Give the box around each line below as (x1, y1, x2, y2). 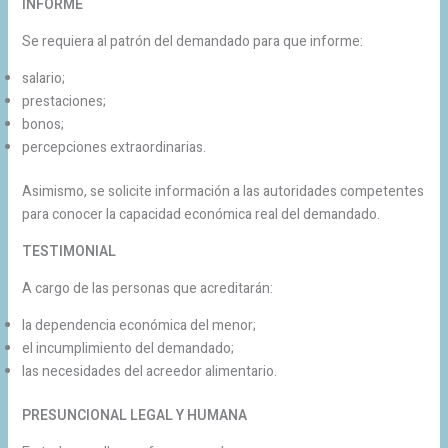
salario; (21, 67, 65, 89)
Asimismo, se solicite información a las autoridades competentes (21, 180, 424, 202)
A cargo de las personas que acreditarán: (21, 277, 273, 299)
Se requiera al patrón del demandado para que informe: (21, 30, 363, 52)
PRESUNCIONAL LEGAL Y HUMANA (21, 404, 247, 426)
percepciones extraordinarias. (21, 136, 206, 158)
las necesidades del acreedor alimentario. (21, 360, 277, 382)
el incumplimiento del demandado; (21, 337, 234, 359)
